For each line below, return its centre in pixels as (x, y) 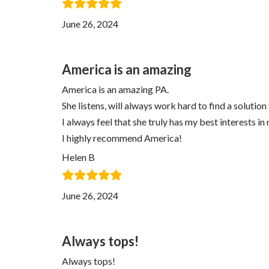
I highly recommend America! (122, 138)
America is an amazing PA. (115, 89)
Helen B (78, 157)
